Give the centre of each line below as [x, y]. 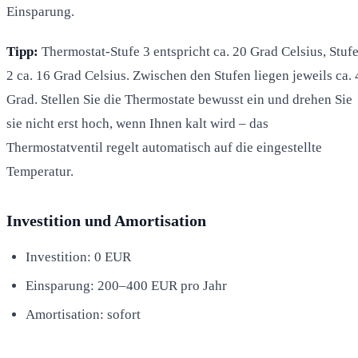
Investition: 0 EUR [78, 257]
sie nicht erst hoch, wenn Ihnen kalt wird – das [137, 123]
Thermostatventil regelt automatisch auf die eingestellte [164, 147]
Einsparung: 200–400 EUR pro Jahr [126, 285]
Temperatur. [40, 171]
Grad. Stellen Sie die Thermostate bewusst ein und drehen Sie [179, 99]
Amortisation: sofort [83, 314]
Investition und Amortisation [106, 220]
